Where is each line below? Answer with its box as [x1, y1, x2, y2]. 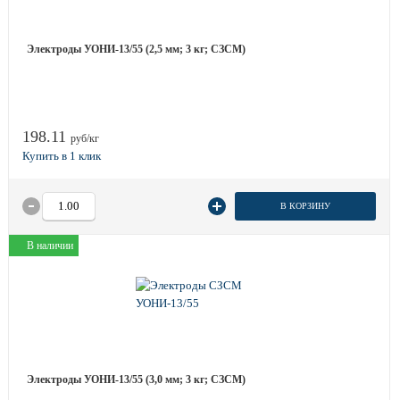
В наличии [27, 239, 73, 252]
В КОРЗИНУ [279, 201, 330, 211]
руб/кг [71, 132, 99, 145]
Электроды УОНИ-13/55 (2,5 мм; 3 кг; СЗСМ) [27, 43, 246, 55]
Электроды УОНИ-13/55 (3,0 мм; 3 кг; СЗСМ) [27, 373, 246, 386]
